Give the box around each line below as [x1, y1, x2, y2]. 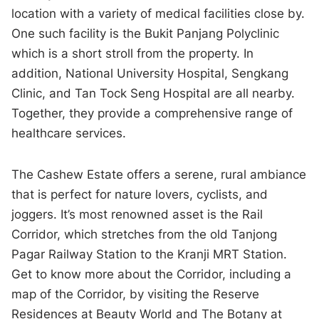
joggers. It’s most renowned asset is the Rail [11, 207, 263, 222]
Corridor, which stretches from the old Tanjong [11, 227, 278, 242]
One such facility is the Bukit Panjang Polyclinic [11, 26, 280, 41]
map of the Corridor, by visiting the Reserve [11, 287, 260, 302]
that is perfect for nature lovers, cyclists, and [11, 187, 268, 202]
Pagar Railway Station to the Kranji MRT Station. [11, 247, 288, 262]
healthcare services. [11, 126, 127, 141]
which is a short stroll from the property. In [11, 46, 254, 61]
